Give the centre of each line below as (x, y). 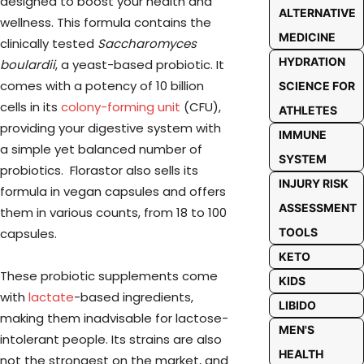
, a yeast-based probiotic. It (140, 65)
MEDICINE (307, 37)
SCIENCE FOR (316, 86)
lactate (51, 297)
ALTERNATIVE (317, 13)
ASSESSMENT (317, 208)
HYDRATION (312, 61)
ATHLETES (308, 110)
